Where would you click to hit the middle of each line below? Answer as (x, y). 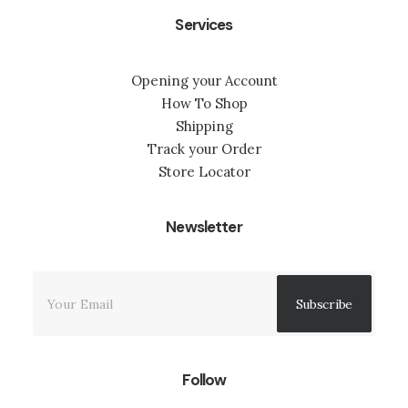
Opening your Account (204, 81)
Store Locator (204, 172)
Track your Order (204, 149)
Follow (204, 380)
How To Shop (204, 103)
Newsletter (204, 227)
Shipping (204, 126)
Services (204, 25)
